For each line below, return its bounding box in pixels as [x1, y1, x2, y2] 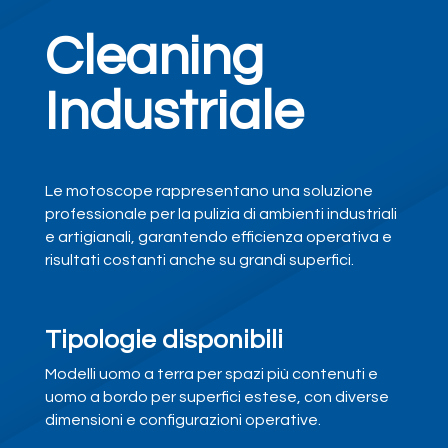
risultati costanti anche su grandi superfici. [44, 252, 354, 269]
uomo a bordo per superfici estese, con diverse [44, 389, 389, 406]
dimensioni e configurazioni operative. [44, 412, 321, 429]
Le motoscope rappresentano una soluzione [44, 183, 373, 200]
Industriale [44, 84, 303, 142]
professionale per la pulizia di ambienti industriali [44, 206, 397, 223]
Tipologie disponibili [44, 327, 283, 354]
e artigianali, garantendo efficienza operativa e [44, 229, 392, 246]
